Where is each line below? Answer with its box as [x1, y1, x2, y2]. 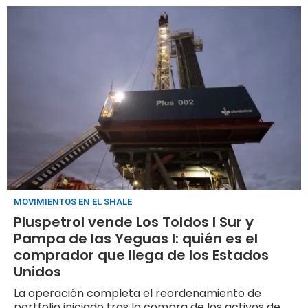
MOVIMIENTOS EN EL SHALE [14, 197, 132, 208]
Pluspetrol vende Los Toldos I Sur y [14, 212, 254, 232]
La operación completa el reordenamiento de [14, 285, 261, 302]
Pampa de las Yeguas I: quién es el [14, 229, 258, 249]
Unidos [14, 262, 61, 282]
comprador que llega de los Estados [14, 245, 269, 265]
